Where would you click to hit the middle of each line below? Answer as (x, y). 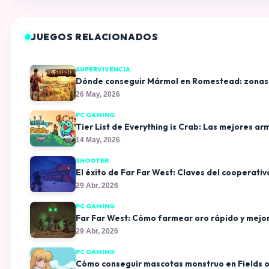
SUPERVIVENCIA (103, 69)
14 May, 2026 (98, 140)
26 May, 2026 (98, 94)
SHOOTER (92, 160)
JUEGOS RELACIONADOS (94, 37)
